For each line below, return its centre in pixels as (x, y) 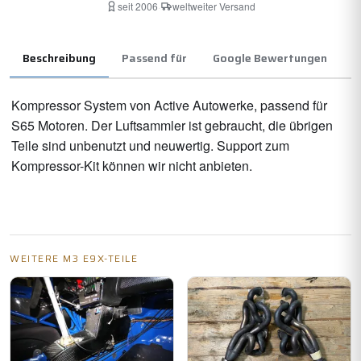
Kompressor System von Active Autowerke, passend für (169, 105)
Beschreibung (59, 58)
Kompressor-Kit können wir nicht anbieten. (133, 165)
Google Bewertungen (270, 58)
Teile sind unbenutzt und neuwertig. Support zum (150, 145)
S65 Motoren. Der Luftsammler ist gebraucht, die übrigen (172, 125)
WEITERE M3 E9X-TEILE (74, 259)
